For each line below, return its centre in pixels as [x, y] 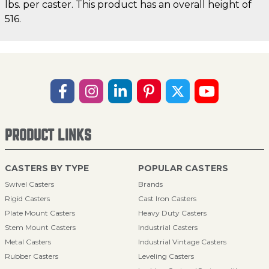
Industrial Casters [168, 227]
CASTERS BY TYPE [47, 168]
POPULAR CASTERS [183, 168]
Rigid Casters [27, 198]
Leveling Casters [166, 256]
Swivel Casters [29, 184]
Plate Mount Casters [40, 213]
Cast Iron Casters [167, 198]
